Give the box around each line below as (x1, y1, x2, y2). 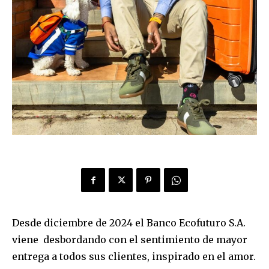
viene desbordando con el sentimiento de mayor (12, 233, 247, 246)
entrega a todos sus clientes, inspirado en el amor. (12, 250, 256, 262)
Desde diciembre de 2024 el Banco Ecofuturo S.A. (12, 216, 246, 229)
